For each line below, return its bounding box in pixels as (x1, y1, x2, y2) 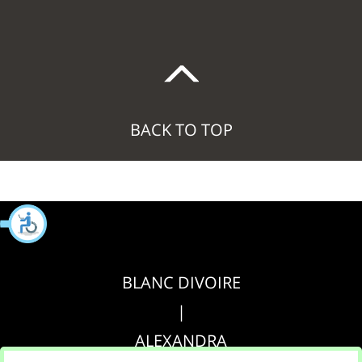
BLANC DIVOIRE (121, 271, 241, 294)
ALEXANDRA (135, 330, 227, 352)
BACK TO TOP (129, 119, 233, 141)
